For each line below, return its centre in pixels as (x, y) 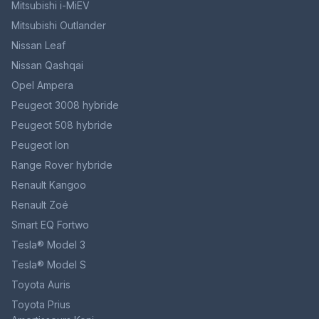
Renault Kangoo (49, 185)
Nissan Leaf (38, 46)
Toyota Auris (41, 285)
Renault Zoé (40, 205)
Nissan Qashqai (47, 66)
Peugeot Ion (40, 145)
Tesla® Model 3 (48, 245)
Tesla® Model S (49, 265)
